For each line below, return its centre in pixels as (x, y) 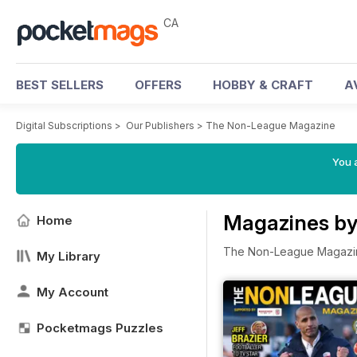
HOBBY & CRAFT (263, 85)
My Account (73, 292)
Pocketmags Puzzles (100, 328)
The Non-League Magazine (271, 126)
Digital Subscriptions (64, 126)
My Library (69, 256)
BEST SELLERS (60, 85)
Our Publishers (160, 126)
